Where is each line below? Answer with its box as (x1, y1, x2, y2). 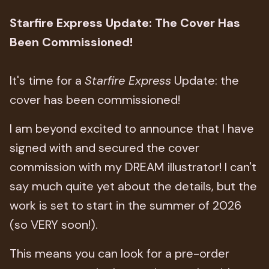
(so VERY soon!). (10, 217, 98, 232)
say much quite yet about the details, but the (10, 178, 257, 194)
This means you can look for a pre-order (10, 246, 229, 261)
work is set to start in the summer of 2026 (10, 198, 241, 213)
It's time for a (10, 73, 85, 88)
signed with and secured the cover (10, 140, 199, 156)
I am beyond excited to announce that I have (10, 121, 254, 136)
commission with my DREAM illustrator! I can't (10, 159, 256, 175)
